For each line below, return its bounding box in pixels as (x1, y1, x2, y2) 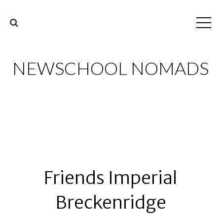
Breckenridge (55, 191, 166, 214)
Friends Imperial (44, 167, 177, 189)
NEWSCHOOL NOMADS (12, 57, 209, 79)
